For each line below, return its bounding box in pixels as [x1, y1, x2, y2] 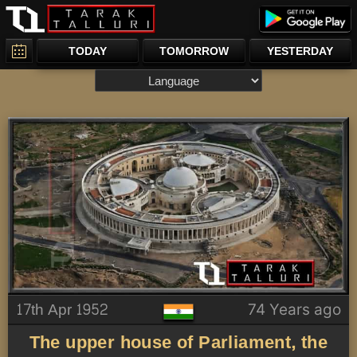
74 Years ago [248, 300, 341, 320]
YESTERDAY [267, 44, 334, 57]
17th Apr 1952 [16, 296, 108, 324]
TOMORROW [159, 44, 229, 57]
